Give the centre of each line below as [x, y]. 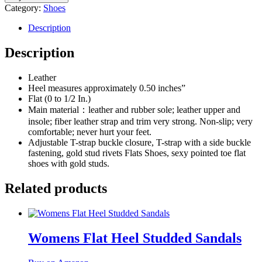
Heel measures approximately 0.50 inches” [107, 88]
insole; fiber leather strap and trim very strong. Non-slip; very [140, 122]
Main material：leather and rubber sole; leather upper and [134, 110]
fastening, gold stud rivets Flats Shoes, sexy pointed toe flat [137, 153]
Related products [56, 189]
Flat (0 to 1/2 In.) [59, 99]
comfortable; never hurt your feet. [90, 132]
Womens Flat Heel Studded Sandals [135, 238]
